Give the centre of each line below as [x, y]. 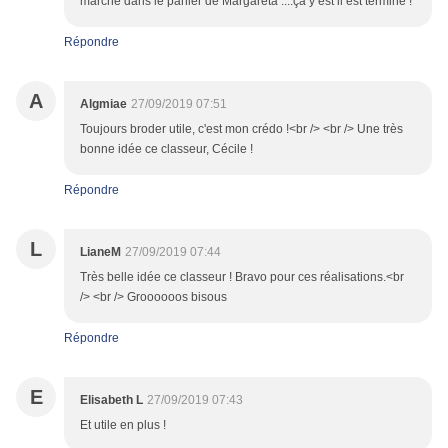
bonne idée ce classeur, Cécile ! [166, 149]
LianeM [100, 252]
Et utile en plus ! [123, 425]
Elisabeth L [111, 400]
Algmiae [103, 104]
